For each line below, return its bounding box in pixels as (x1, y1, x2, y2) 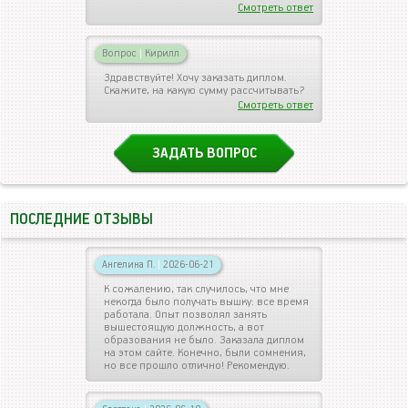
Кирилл (142, 47, 179, 59)
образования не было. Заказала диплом (104, 333, 304, 347)
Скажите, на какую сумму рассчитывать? (104, 84, 305, 97)
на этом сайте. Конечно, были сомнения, (104, 346, 306, 360)
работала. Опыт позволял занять (104, 308, 267, 321)
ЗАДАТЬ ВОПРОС (151, 145, 257, 162)
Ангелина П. (102, 259, 158, 270)
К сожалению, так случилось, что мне (104, 282, 289, 296)
